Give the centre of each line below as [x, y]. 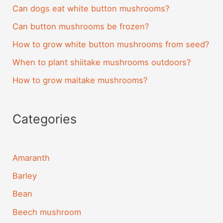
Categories [45, 119]
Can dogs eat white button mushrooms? [91, 8]
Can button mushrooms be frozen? [81, 27]
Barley [25, 176]
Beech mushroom [47, 212]
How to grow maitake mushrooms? [80, 80]
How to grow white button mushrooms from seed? [111, 45]
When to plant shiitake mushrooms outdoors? [102, 62]
